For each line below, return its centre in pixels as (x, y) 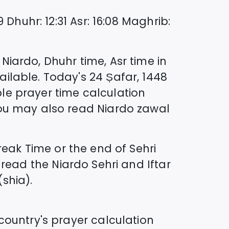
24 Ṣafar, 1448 (128, 77)
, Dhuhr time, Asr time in (103, 61)
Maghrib (145, 21)
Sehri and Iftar (130, 164)
